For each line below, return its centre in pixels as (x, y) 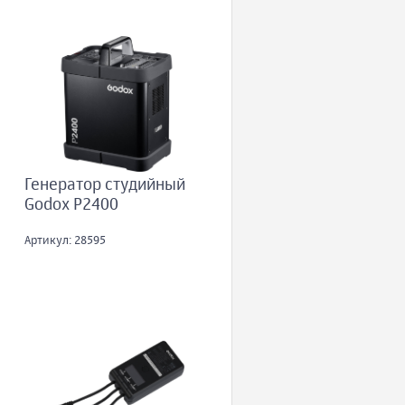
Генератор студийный (104, 186)
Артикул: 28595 (65, 241)
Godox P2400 (71, 206)
